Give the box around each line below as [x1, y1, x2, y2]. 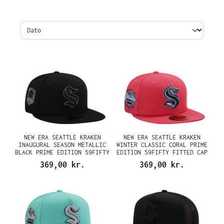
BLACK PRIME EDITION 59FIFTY [15, 148, 109, 156]
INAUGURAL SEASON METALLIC [18, 140, 106, 148]
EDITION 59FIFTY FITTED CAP [116, 148, 207, 156]
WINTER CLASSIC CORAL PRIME [116, 140, 207, 148]
